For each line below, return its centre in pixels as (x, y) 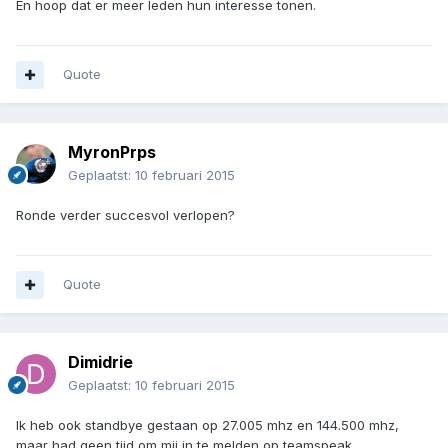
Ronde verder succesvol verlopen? (125, 215)
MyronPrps (112, 152)
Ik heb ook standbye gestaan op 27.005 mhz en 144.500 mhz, (207, 425)
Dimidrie (100, 362)
